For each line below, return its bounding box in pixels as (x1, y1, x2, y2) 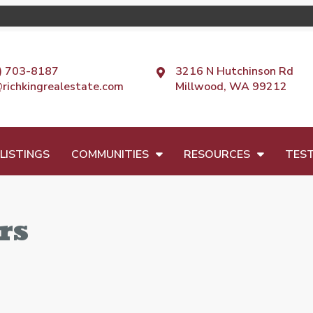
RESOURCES (183, 146, 250, 162)
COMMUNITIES (71, 146, 149, 162)
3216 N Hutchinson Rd (175, 64, 293, 80)
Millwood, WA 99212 (175, 79, 287, 95)
